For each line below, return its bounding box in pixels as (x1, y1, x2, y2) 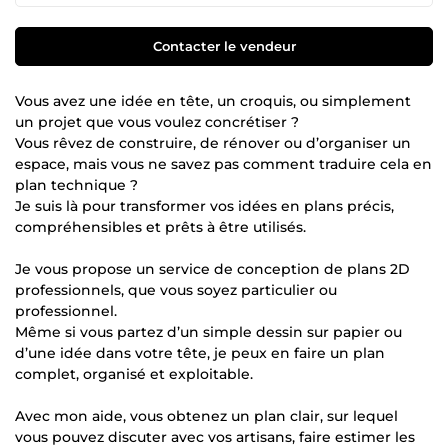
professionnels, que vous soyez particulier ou (15, 280, 337, 299)
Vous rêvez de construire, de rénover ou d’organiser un (15, 133, 411, 152)
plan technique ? (15, 175, 138, 194)
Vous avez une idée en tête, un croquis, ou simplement (15, 91, 411, 110)
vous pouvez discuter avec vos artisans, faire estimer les (15, 427, 415, 446)
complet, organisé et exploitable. (15, 364, 253, 383)
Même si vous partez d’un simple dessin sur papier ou (15, 322, 402, 341)
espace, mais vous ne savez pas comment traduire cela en (15, 154, 432, 173)
